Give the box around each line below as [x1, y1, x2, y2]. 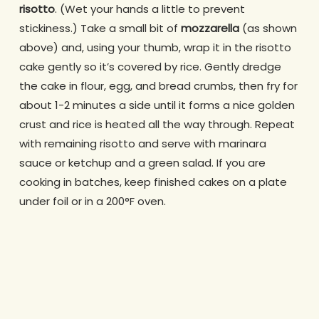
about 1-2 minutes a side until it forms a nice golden [19, 98, 295, 113]
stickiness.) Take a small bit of [19, 21, 181, 36]
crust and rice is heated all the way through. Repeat [19, 117, 295, 132]
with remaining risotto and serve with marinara [19, 136, 266, 152]
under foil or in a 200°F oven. [19, 194, 166, 209]
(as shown [239, 21, 297, 36]
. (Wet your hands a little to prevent [54, 1, 245, 17]
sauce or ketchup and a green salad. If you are [19, 155, 266, 171]
